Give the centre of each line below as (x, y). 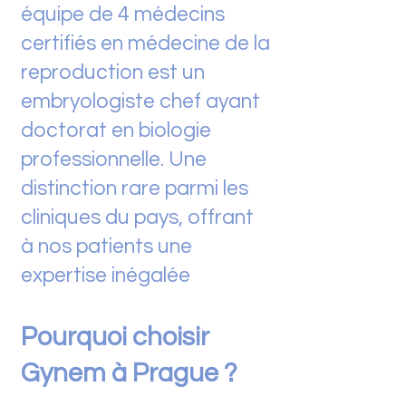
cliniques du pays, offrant (137, 217)
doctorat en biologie (116, 130)
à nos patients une (106, 246)
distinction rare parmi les (135, 188)
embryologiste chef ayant (140, 101)
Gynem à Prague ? (129, 373)
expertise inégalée (106, 275)
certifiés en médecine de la (145, 43)
